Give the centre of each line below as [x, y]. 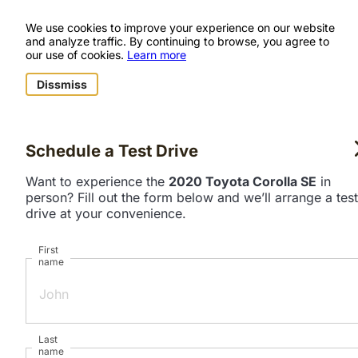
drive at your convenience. [106, 213]
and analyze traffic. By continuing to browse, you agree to [177, 41]
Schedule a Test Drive [112, 150]
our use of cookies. [76, 54]
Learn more [157, 54]
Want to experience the [97, 181]
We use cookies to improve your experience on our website [180, 27]
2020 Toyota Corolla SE [243, 181]
